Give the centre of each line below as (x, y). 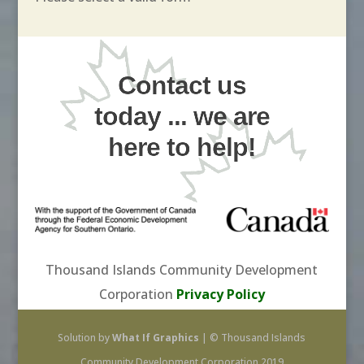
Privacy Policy (220, 294)
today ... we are (182, 116)
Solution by (85, 337)
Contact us (182, 85)
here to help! (182, 147)
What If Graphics (156, 337)
